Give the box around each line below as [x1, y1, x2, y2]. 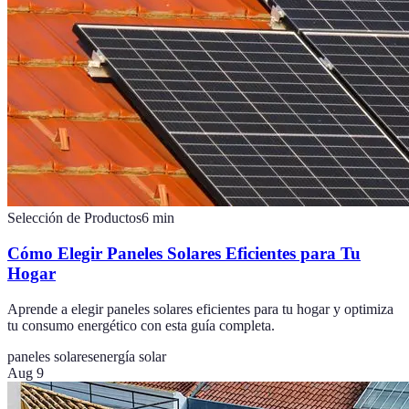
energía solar [93, 348, 166, 364]
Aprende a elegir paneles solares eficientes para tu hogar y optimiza [7, 300, 393, 317]
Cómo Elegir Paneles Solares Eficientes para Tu [7, 244, 361, 264]
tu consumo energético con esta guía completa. [7, 317, 275, 333]
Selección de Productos [7, 210, 142, 226]
